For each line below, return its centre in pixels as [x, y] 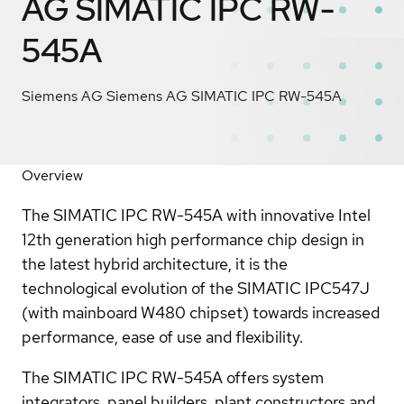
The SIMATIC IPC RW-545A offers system [173, 377]
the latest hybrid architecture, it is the [155, 263]
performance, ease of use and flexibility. [162, 336]
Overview [52, 175]
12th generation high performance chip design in [193, 239]
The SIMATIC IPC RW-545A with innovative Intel [196, 215]
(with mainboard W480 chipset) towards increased [201, 312]
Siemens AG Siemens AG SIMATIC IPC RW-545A [182, 96]
